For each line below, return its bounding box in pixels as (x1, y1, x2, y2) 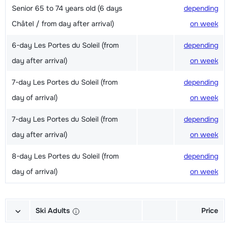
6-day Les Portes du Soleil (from (12, 41, 119, 50)
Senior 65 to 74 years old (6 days (12, 4, 122, 13)
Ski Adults (35, 206, 72, 216)
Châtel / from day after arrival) (12, 19, 114, 29)
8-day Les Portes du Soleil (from (12, 151, 119, 161)
